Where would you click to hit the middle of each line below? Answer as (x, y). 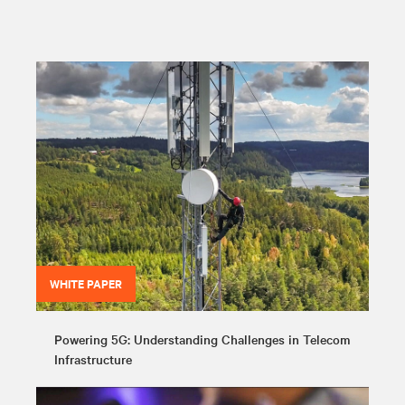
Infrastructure (93, 358)
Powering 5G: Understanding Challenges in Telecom (202, 339)
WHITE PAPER (86, 283)
